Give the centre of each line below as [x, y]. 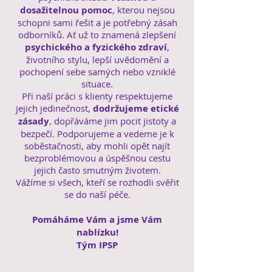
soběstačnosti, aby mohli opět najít [97, 146]
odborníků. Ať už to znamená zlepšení [97, 35]
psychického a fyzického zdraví [96, 47]
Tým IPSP [97, 245]
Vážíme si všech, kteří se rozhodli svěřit [97, 182]
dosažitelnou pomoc [66, 10]
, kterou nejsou [143, 10]
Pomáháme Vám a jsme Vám [97, 219]
